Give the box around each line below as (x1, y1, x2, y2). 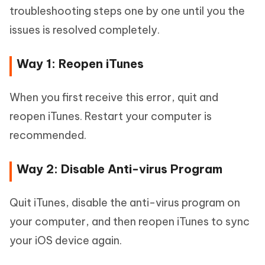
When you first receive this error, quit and (9, 91, 218, 104)
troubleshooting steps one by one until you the (9, 4, 245, 18)
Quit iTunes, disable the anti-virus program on (9, 196, 240, 209)
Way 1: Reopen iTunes (17, 56, 144, 71)
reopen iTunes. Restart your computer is (9, 109, 212, 123)
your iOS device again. (9, 234, 122, 247)
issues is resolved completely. (9, 23, 160, 37)
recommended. (9, 128, 86, 142)
